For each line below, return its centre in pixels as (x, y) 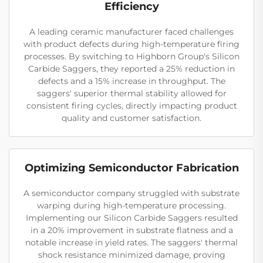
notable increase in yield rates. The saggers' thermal (131, 242)
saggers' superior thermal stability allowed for (131, 93)
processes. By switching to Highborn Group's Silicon (131, 56)
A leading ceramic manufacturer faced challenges (131, 31)
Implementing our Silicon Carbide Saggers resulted (131, 218)
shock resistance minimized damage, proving (131, 254)
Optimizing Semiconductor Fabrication (131, 168)
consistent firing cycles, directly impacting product (131, 105)
